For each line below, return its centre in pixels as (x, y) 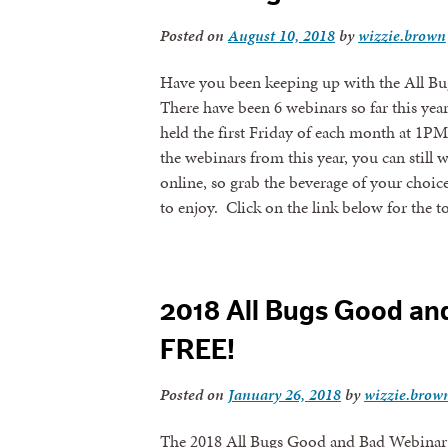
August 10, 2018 (281, 36)
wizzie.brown (402, 36)
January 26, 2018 (284, 394)
